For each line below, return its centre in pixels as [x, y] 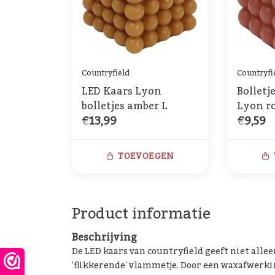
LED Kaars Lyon [122, 92]
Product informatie [141, 214]
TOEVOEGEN [146, 157]
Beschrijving [104, 238]
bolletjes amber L [125, 107]
